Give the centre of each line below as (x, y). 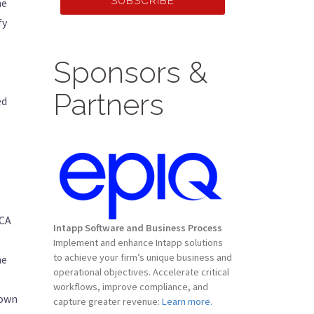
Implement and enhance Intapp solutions (138, 243)
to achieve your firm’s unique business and (143, 257)
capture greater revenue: (108, 301)
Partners (109, 105)
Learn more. (187, 301)
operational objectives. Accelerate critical (141, 272)
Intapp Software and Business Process (138, 228)
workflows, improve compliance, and (131, 287)
